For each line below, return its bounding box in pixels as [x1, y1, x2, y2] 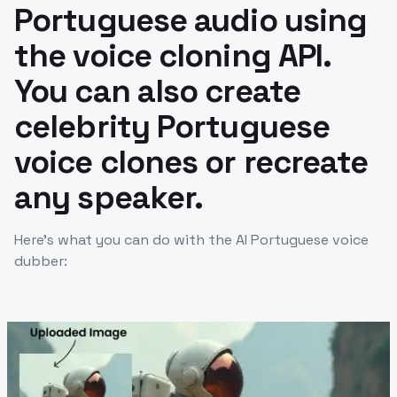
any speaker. [14, 177, 204, 218]
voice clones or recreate [14, 142, 369, 183]
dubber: [14, 252, 67, 270]
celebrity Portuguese [14, 106, 331, 147]
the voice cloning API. [14, 35, 331, 76]
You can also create [14, 71, 300, 112]
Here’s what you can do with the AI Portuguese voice [14, 230, 369, 249]
